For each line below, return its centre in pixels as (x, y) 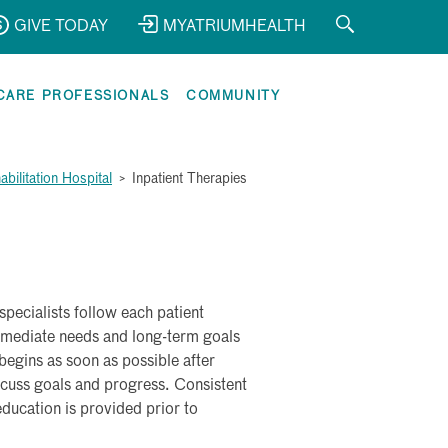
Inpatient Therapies (189, 179)
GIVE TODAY (61, 27)
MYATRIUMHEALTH (234, 27)
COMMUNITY (233, 96)
